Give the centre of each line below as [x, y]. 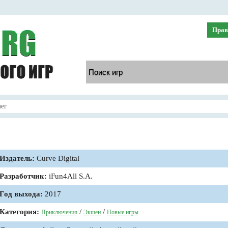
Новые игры [123, 212]
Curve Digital [57, 158]
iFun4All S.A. [70, 176]
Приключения [59, 212]
